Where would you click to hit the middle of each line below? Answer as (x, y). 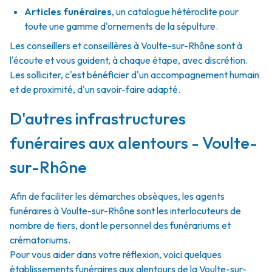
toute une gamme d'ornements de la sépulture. (121, 26)
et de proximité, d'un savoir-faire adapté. (95, 89)
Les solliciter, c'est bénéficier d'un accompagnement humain (134, 75)
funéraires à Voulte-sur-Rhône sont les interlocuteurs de (125, 211)
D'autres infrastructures (98, 118)
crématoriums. (40, 240)
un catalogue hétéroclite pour (177, 12)
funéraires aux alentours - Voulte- (134, 143)
